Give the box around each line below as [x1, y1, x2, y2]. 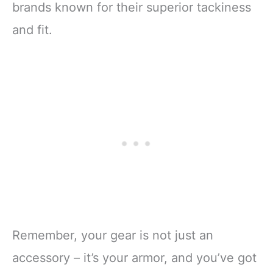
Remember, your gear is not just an [12, 227, 213, 243]
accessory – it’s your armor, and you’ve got [12, 250, 257, 265]
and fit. [12, 22, 52, 37]
